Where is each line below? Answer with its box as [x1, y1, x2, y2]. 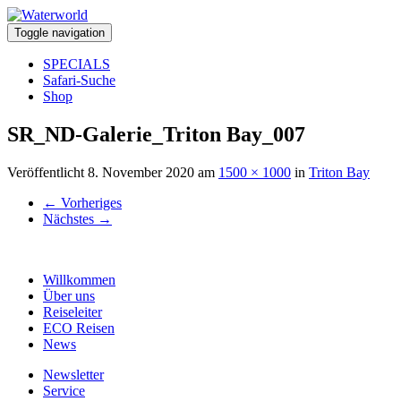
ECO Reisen [43, 320, 115, 336]
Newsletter [43, 366, 104, 382]
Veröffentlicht [7, 164, 88, 180]
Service [43, 382, 85, 398]
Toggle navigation [14, 26, 105, 39]
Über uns [43, 287, 95, 303]
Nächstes [43, 210, 98, 226]
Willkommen [43, 271, 115, 287]
